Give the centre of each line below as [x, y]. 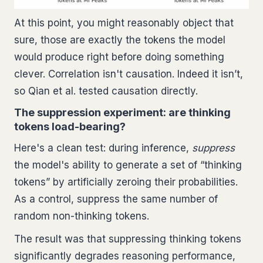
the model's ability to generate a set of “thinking [128, 165]
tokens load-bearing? [70, 126]
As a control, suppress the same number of [116, 199]
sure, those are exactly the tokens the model [120, 40]
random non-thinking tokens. [82, 216]
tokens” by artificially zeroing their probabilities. [126, 182]
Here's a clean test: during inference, [103, 148]
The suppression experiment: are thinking [122, 112]
